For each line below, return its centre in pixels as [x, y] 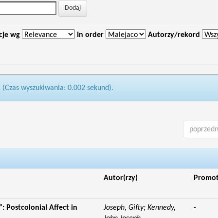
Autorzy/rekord [174, 35]
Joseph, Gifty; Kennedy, [139, 208]
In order [90, 35]
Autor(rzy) [120, 178]
